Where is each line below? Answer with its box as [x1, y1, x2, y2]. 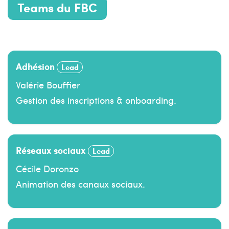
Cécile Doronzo [16, 162, 79, 175]
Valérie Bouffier [16, 78, 80, 91]
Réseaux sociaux [16, 143, 88, 157]
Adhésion [16, 59, 57, 73]
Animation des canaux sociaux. [16, 177, 145, 190]
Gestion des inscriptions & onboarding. [16, 93, 176, 106]
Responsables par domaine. [8, 26, 124, 39]
